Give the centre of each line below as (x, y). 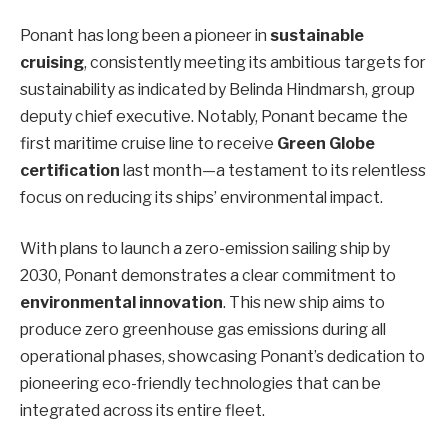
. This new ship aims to (304, 303)
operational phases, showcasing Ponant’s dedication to (222, 357)
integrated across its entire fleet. (142, 411)
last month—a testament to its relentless (273, 170)
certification (70, 170)
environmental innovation (121, 303)
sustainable (317, 35)
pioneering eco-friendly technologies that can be (200, 384)
